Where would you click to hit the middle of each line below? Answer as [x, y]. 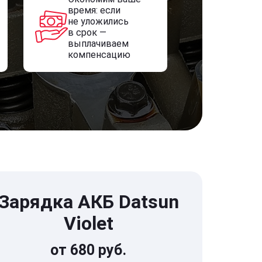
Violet [88, 223]
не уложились [98, 21]
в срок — [87, 32]
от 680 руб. [88, 250]
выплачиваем [98, 44]
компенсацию [99, 55]
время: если [94, 10]
